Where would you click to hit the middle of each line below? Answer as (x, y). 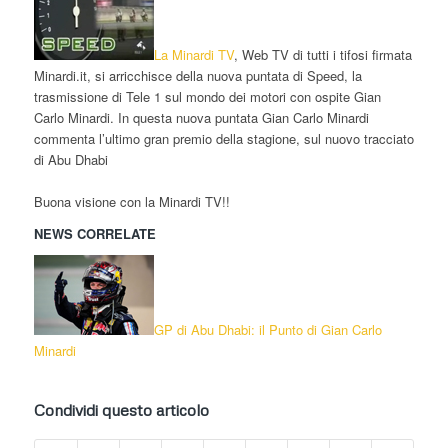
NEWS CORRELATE (94, 234)
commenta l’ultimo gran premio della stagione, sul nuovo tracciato (223, 139)
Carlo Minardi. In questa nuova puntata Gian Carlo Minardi (201, 118)
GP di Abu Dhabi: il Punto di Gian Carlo (267, 330)
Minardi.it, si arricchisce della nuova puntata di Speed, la (197, 76)
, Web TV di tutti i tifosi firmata (322, 55)
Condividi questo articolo (121, 410)
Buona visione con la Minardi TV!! (131, 202)
